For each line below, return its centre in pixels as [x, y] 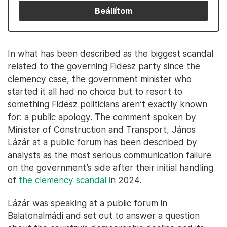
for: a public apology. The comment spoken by [102, 117]
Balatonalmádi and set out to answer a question [104, 216]
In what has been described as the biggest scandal [110, 53]
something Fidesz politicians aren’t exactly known [107, 104]
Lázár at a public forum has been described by [102, 142]
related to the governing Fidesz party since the [104, 66]
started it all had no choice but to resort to [95, 91]
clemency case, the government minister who [100, 79]
